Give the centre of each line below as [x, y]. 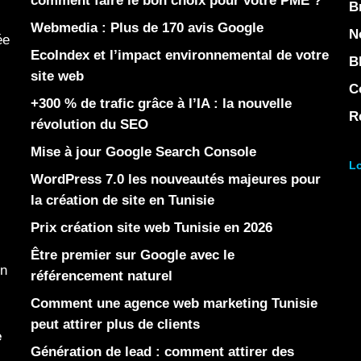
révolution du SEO [89, 124]
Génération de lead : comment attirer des [162, 352]
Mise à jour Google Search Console [143, 152]
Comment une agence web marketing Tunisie [174, 303]
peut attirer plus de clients [115, 324]
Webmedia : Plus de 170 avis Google [147, 28]
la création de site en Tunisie [122, 200]
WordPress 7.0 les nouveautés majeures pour [175, 179]
